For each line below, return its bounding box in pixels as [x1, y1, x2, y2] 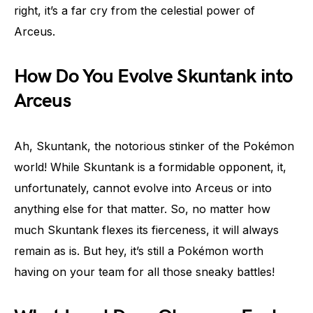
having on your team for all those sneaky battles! [14, 265, 275, 279]
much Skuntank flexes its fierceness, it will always [14, 223, 279, 237]
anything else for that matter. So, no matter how [14, 202, 270, 216]
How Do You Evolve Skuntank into [14, 65, 293, 88]
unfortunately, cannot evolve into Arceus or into [14, 181, 272, 195]
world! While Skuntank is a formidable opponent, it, [14, 160, 286, 174]
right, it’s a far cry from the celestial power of [14, 3, 255, 17]
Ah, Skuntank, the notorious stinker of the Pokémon [14, 139, 294, 153]
